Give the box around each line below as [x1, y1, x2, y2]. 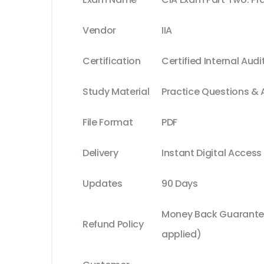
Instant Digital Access [161, 146, 262, 160]
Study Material [82, 85, 150, 99]
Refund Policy [82, 217, 144, 232]
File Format [82, 115, 133, 130]
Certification [82, 54, 141, 68]
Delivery [82, 146, 118, 160]
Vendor [82, 24, 117, 38]
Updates [82, 177, 123, 191]
